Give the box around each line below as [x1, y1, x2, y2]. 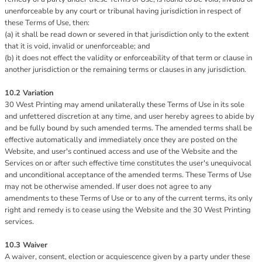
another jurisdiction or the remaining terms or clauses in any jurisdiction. [5, 64, 246, 75]
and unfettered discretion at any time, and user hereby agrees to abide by [5, 111, 254, 122]
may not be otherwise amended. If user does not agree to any [5, 181, 212, 192]
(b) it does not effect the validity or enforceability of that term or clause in [5, 53, 252, 63]
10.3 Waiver [5, 240, 47, 250]
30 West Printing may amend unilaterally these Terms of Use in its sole [5, 99, 244, 110]
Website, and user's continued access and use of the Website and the [5, 146, 237, 157]
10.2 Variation [5, 88, 54, 98]
